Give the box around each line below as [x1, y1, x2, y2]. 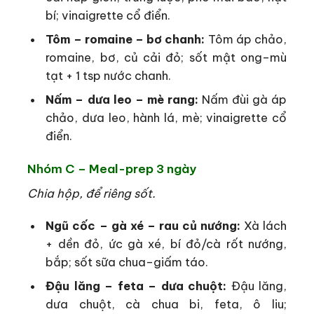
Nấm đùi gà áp [198, 91, 287, 107]
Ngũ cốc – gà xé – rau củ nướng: [46, 218, 240, 233]
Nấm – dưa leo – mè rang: [46, 91, 198, 107]
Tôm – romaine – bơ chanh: [46, 31, 205, 46]
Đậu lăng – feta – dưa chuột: [46, 278, 227, 294]
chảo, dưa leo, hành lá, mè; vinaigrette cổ [46, 109, 287, 125]
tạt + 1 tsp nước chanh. [46, 67, 172, 83]
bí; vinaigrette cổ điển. [46, 7, 171, 22]
